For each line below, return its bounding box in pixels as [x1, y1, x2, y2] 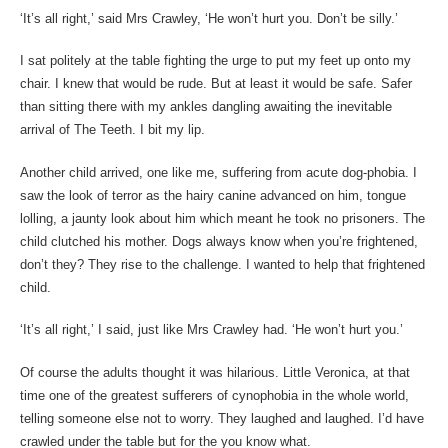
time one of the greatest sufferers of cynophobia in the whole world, [19, 387, 409, 403]
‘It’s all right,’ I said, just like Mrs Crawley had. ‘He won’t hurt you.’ [19, 322, 403, 338]
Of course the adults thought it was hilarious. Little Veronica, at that [19, 364, 410, 380]
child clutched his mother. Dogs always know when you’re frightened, [19, 233, 418, 249]
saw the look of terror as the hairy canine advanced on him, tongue [19, 187, 406, 203]
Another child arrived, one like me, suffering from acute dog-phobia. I [19, 164, 417, 180]
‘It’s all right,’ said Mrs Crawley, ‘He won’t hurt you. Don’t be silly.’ [19, 10, 398, 26]
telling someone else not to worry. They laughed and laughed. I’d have [19, 410, 424, 426]
